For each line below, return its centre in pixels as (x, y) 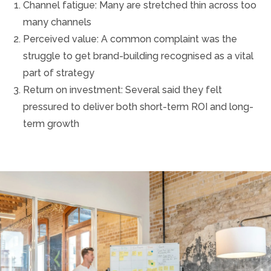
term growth (51, 124)
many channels (57, 22)
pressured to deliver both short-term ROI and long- (138, 107)
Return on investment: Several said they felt (122, 90)
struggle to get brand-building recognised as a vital (138, 56)
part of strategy (58, 73)
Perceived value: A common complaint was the (130, 39)
